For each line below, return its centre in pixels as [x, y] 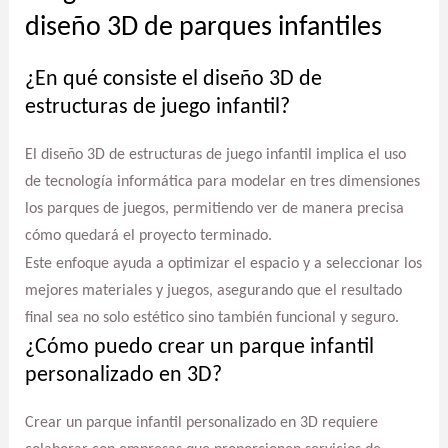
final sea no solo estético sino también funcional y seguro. [211, 318]
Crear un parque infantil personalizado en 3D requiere [201, 423]
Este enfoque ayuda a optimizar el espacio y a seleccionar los [223, 264]
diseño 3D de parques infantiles [203, 27]
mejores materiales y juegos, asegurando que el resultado [213, 291]
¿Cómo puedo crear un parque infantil [199, 348]
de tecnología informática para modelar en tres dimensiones [222, 181]
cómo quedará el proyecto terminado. [148, 235]
